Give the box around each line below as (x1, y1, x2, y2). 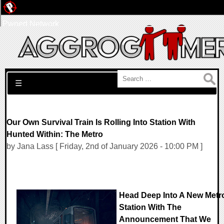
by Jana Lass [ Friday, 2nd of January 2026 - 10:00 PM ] (6, 142, 202, 150)
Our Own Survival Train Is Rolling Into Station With (6, 118, 195, 126)
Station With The (119, 203, 181, 212)
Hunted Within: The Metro (6, 130, 103, 138)
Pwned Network (2, 19, 59, 28)
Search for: (6, 71, 45, 80)
